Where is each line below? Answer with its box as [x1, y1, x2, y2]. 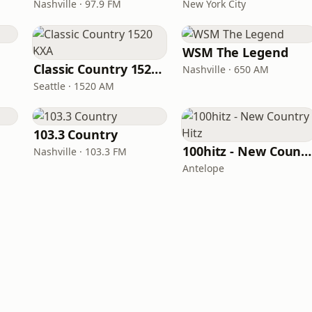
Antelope [182, 162, 224, 175]
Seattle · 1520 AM [33, 79, 114, 93]
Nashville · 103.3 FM [33, 145, 127, 158]
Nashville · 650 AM [182, 63, 269, 76]
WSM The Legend [182, 44, 288, 61]
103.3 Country [33, 126, 118, 143]
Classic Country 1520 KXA [151, 61, 162, 77]
